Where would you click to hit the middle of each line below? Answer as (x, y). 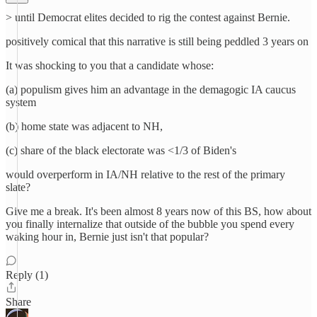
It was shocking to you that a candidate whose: (110, 65)
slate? (18, 187)
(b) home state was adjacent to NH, (84, 126)
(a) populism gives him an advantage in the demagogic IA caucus (151, 90)
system (21, 102)
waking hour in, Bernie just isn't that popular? (107, 237)
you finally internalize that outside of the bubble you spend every (150, 224)
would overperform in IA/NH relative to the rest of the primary (145, 174)
